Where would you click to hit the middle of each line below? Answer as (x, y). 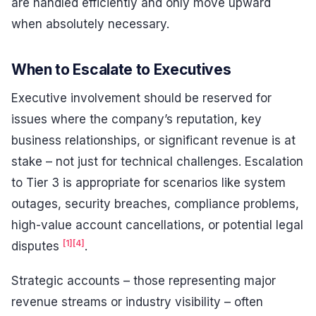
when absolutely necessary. (90, 24)
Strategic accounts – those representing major (144, 281)
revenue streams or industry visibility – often (137, 302)
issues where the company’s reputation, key (136, 119)
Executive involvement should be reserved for (141, 98)
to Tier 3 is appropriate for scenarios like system (148, 182)
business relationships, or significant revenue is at (153, 140)
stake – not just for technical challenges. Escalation (157, 161)
